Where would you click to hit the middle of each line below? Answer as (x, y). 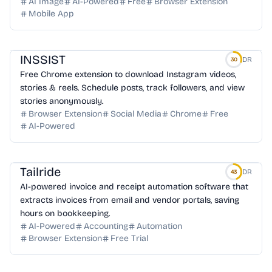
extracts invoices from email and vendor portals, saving (130, 200)
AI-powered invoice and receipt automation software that (134, 187)
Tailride (40, 172)
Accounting (106, 226)
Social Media (136, 114)
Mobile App (51, 14)
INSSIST (43, 59)
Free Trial (129, 238)
